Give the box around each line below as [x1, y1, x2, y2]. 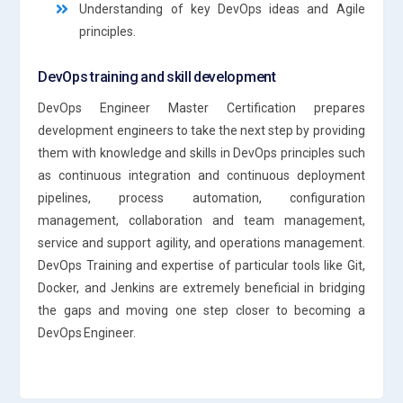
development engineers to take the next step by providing [38, 122, 365, 138]
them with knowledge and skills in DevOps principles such [38, 145, 365, 160]
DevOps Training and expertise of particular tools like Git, [38, 257, 365, 273]
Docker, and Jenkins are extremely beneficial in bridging [38, 280, 365, 295]
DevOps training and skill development [38, 67, 276, 85]
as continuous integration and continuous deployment [38, 167, 365, 183]
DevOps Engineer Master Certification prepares [38, 100, 365, 115]
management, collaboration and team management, [38, 212, 365, 228]
